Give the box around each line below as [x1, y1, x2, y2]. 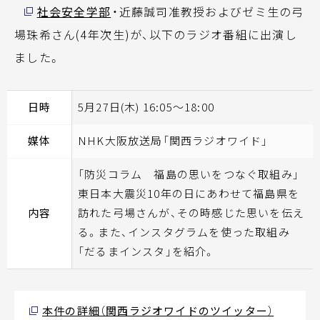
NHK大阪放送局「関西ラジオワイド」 [78, 133, 269, 149]
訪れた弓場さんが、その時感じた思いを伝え [78, 205, 305, 221]
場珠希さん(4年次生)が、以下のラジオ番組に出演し [14, 26, 297, 43]
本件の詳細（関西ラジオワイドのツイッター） [42, 303, 274, 319]
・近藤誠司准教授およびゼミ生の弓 [112, 3, 304, 20]
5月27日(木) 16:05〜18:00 [78, 99, 214, 115]
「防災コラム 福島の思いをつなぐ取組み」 [78, 166, 300, 182]
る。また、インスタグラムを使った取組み [78, 224, 290, 240]
